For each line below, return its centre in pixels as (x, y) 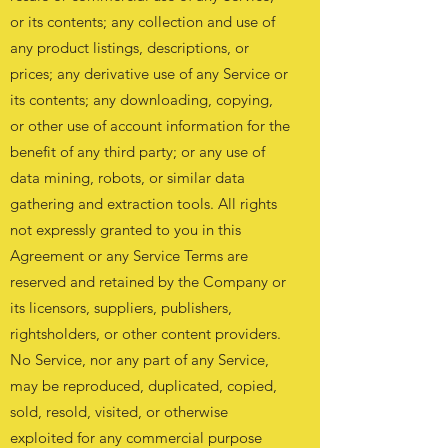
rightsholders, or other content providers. (145, 333)
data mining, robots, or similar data (127, 177)
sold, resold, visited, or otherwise (119, 411)
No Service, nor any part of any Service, (139, 359)
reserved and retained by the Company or (148, 281)
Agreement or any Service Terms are (129, 255)
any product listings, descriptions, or (129, 47)
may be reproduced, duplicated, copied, (143, 385)
